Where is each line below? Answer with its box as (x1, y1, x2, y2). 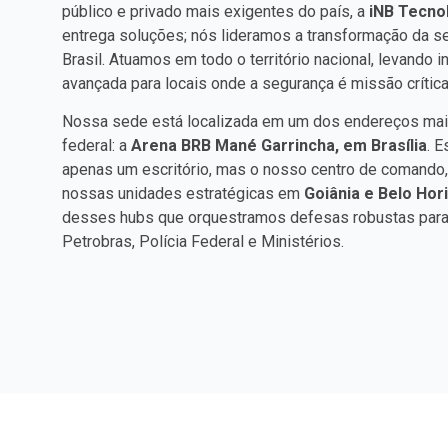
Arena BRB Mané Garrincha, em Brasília (131, 136, 427, 156)
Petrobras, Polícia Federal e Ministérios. (62, 232, 344, 252)
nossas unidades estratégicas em (62, 184, 304, 204)
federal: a (62, 136, 131, 156)
